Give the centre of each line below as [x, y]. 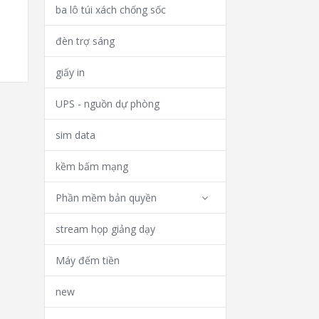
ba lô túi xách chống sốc [111, 10]
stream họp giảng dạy [106, 229]
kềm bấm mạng [92, 166]
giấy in [70, 72]
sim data [76, 135]
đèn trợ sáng [85, 41]
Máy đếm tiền [88, 260]
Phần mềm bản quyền [106, 198]
